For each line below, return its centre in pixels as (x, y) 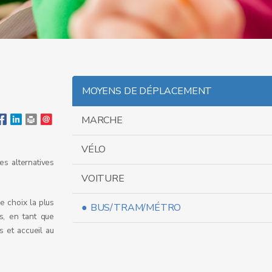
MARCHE (102, 120)
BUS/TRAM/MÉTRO (136, 208)
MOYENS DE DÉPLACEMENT (147, 91)
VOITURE (103, 178)
